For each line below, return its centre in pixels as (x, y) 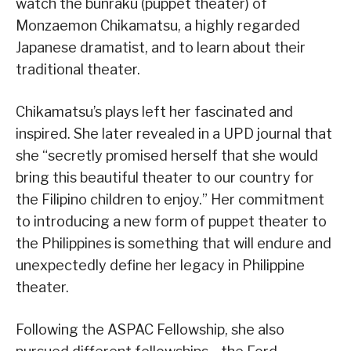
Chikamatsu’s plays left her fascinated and (154, 112)
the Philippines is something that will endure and (174, 244)
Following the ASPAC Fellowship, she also (150, 330)
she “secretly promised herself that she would (167, 156)
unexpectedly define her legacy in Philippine (160, 266)
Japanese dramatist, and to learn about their (161, 48)
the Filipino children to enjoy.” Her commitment (170, 200)
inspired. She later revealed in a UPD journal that (174, 134)
